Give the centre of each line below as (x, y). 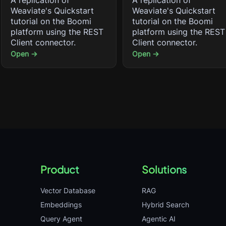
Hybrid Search (165, 205)
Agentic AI (159, 219)
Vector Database (68, 190)
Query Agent (61, 219)
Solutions (164, 169)
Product (60, 169)
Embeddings (61, 205)
